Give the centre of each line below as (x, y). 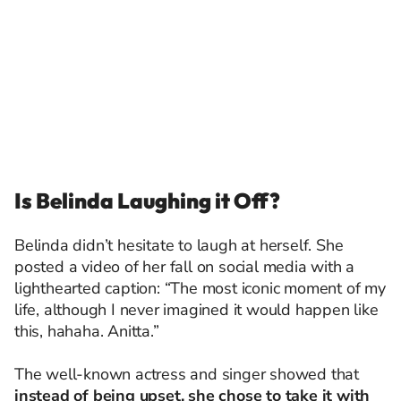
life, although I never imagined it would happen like (196, 310)
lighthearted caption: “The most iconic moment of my (200, 288)
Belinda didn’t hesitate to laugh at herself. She (179, 245)
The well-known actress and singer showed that (187, 374)
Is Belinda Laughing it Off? (147, 200)
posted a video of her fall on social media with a (185, 267)
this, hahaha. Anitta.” (87, 331)
